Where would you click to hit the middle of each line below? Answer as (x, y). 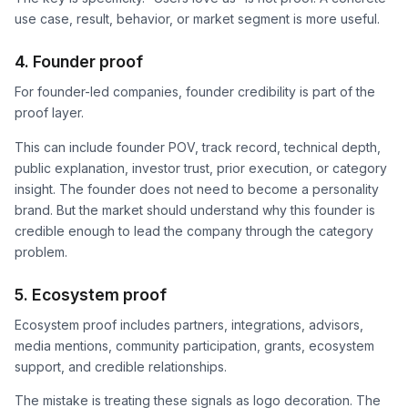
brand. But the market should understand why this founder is (195, 209)
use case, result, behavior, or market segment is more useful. (197, 19)
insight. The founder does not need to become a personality (197, 189)
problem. (41, 251)
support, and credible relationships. (121, 366)
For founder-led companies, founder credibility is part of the (195, 92)
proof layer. (49, 113)
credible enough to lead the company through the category (194, 230)
